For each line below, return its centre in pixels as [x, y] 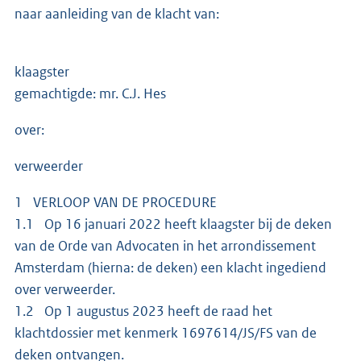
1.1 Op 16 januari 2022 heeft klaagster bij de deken [173, 224]
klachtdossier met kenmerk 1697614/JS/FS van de [166, 332]
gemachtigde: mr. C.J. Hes [90, 93]
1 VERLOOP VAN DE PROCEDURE [116, 202]
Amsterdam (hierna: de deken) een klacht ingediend [170, 267]
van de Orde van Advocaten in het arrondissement [165, 245]
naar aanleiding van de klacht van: [117, 13]
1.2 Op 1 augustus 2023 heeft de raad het [143, 311]
